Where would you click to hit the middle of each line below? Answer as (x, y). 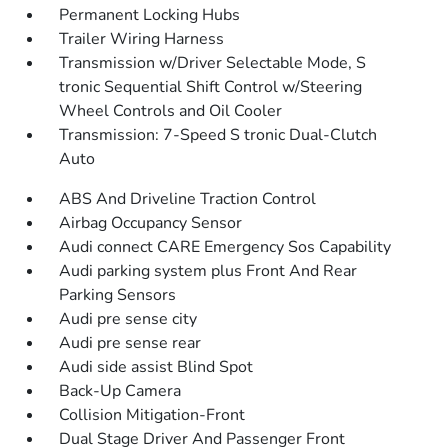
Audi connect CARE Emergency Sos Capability (225, 247)
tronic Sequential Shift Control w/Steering (211, 87)
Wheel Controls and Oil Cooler (171, 111)
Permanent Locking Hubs (150, 15)
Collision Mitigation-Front (152, 415)
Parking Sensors (118, 295)
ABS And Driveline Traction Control (188, 199)
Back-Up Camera (120, 391)
